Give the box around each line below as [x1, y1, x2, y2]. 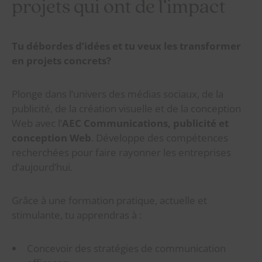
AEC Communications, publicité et [62, 116, 229, 130]
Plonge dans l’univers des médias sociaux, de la [12, 87, 223, 101]
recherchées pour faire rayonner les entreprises [12, 146, 231, 160]
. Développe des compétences [91, 131, 228, 145]
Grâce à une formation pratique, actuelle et [12, 194, 207, 208]
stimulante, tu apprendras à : [12, 208, 142, 222]
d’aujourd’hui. [12, 160, 73, 174]
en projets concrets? [12, 54, 111, 68]
